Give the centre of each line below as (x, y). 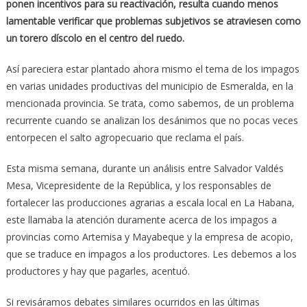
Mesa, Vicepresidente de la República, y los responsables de (138, 185)
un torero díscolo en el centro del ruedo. (95, 38)
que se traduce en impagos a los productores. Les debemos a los (151, 254)
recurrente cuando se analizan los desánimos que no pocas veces (152, 120)
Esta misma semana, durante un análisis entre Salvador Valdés (145, 168)
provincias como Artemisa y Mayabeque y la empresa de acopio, (149, 236)
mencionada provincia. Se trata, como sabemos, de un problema (150, 103)
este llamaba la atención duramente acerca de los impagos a (141, 219)
